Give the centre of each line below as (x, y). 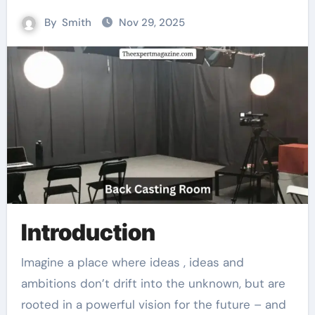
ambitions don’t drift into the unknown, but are (153, 283)
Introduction (88, 233)
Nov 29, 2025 (152, 22)
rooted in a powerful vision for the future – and (153, 304)
